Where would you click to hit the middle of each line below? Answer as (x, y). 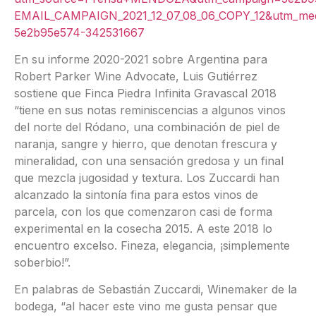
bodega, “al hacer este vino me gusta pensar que (146, 306)
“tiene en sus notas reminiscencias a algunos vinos (150, 110)
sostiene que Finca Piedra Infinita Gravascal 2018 (145, 93)
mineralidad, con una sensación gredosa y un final (149, 160)
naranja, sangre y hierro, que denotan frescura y (146, 144)
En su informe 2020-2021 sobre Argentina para (141, 59)
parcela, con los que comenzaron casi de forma (143, 211)
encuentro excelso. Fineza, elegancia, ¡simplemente (152, 245)
